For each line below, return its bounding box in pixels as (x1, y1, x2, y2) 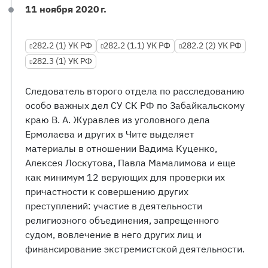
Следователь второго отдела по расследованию (25, 85, 245, 97)
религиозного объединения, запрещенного (25, 214, 219, 226)
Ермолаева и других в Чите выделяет (25, 128, 194, 140)
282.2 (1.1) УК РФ (103, 40, 170, 51)
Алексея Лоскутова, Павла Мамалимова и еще (25, 157, 236, 169)
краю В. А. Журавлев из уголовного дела (25, 114, 210, 126)
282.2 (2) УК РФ (182, 40, 242, 51)
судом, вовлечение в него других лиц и (25, 229, 202, 240)
